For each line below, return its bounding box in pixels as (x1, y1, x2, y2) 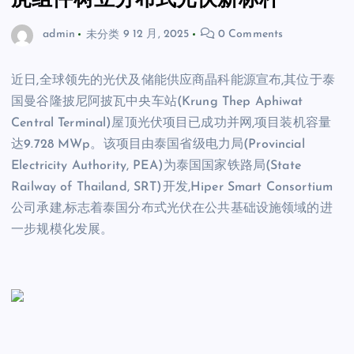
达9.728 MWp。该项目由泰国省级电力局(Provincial (11, 137, 305, 151)
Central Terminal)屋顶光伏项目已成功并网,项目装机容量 (11, 116, 332, 130)
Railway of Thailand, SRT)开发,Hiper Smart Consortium (11, 180, 333, 194)
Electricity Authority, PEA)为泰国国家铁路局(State (11, 159, 301, 172)
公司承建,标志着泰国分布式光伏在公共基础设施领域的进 (11, 201, 333, 215)
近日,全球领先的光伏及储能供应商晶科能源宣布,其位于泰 (11, 73, 335, 87)
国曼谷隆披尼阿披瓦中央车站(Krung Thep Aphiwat (11, 95, 303, 108)
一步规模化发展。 (11, 223, 114, 236)
